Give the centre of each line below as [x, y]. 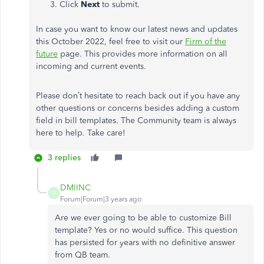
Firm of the [206, 41]
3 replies [64, 157]
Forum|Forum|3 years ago [101, 199]
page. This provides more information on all [143, 54]
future [47, 54]
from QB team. [82, 255]
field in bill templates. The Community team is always [136, 120]
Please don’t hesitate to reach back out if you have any [138, 95]
